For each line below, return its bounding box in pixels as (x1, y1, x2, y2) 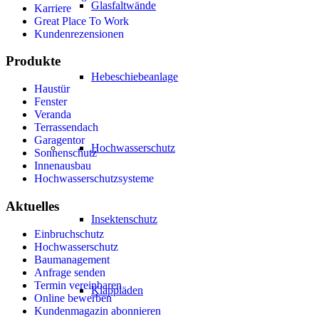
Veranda (34, 108, 71, 121)
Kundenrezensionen (34, 27, 124, 40)
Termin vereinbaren (34, 278, 122, 291)
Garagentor (34, 134, 85, 147)
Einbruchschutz (34, 227, 104, 240)
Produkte (6, 53, 61, 69)
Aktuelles (6, 198, 59, 214)
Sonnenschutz (34, 147, 97, 159)
